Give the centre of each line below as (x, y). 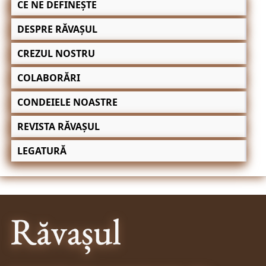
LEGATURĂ (42, 151)
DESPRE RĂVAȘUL (57, 29)
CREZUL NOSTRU (56, 53)
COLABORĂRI (48, 78)
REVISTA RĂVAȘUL (58, 126)
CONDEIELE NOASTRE (67, 102)
